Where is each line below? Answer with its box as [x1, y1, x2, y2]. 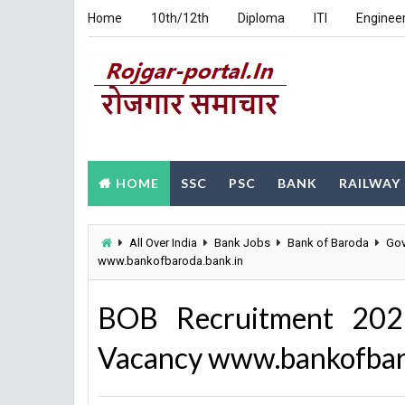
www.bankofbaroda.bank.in [98, 254, 243, 268]
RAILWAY [339, 175, 400, 191]
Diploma [238, 11, 285, 25]
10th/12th [151, 11, 209, 25]
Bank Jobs [214, 236, 270, 250]
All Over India [129, 236, 197, 250]
